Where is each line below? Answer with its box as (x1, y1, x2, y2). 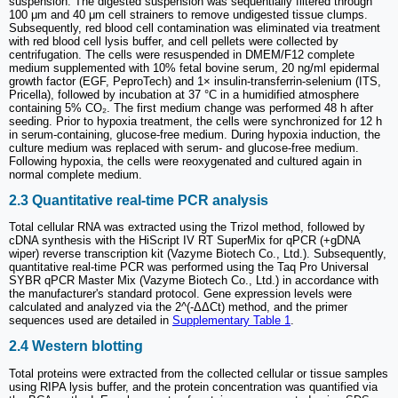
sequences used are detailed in (9, 314, 172, 328)
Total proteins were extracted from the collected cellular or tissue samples (9, 366, 388, 380)
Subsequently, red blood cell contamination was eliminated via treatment (9, 20, 380, 35)
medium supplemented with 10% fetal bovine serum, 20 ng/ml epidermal (9, 60, 379, 75)
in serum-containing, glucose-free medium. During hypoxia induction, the (9, 127, 380, 141)
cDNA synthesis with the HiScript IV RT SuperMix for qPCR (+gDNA (9, 234, 360, 248)
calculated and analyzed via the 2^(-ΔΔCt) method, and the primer (9, 300, 347, 314)
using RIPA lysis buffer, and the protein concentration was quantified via (9, 379, 378, 394)
